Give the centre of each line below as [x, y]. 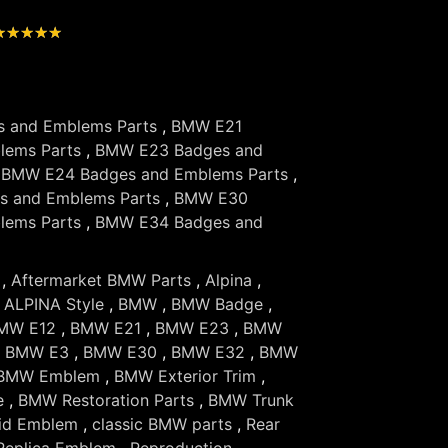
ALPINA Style [54, 303]
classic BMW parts [162, 423]
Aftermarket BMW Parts [101, 279]
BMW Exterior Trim [185, 375]
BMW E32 [208, 351]
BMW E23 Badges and [179, 149]
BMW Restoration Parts [106, 399]
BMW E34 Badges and [179, 221]
